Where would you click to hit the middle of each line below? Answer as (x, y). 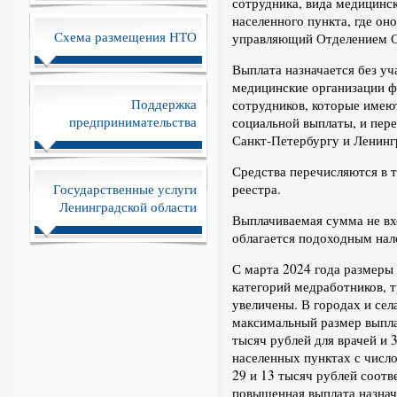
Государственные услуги (125, 189)
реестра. (257, 189)
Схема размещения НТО (125, 36)
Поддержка (163, 104)
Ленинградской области (128, 206)
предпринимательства (132, 121)
